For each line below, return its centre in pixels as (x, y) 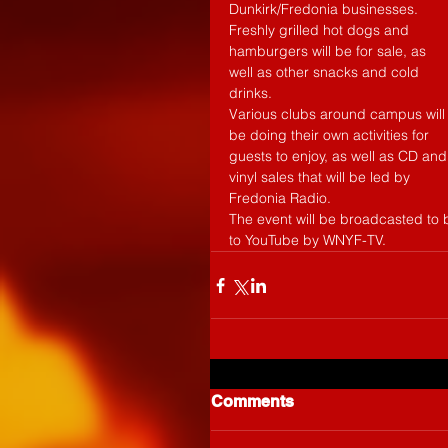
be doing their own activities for (331, 135)
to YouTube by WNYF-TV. (309, 240)
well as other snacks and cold (326, 72)
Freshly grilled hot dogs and (321, 30)
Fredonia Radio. (282, 198)
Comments (252, 401)
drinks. (252, 93)
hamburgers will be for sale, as (329, 51)
